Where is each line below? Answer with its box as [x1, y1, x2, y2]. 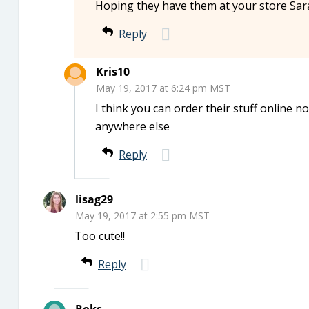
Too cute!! [74, 228, 125, 243]
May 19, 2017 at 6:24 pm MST [96, 81, 230, 94]
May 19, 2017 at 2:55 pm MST [75, 209, 210, 222]
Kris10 [96, 64, 130, 79]
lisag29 [75, 192, 113, 207]
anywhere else [95, 119, 170, 134]
